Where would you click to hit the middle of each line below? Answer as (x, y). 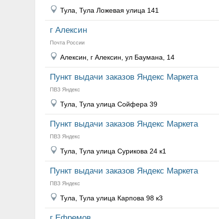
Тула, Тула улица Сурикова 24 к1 (113, 151)
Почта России (67, 43)
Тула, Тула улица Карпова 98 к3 (111, 198)
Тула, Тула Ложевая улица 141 (109, 10)
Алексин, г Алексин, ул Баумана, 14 (117, 57)
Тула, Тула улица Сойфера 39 (109, 104)
